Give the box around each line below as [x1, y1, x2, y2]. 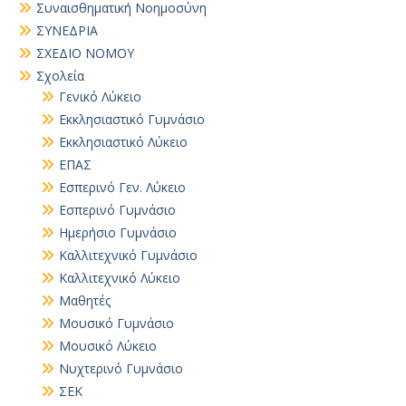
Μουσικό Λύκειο [59, 337, 157, 354]
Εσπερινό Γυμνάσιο [59, 201, 176, 218]
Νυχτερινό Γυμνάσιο [59, 360, 183, 377]
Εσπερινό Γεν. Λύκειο [59, 179, 186, 196]
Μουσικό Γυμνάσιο [59, 314, 174, 332]
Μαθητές [59, 292, 111, 309]
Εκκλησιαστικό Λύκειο [59, 133, 188, 150]
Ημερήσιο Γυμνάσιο [59, 224, 177, 241]
